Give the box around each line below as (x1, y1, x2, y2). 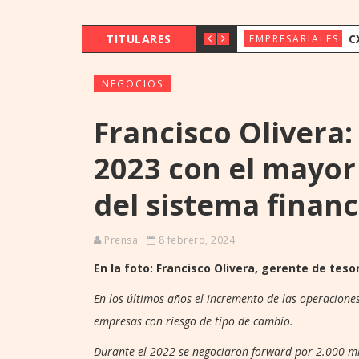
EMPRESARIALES (248, 31, 339, 46)
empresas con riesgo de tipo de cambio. (94, 313, 293, 329)
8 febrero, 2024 (155, 232, 235, 247)
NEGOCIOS (102, 76, 163, 91)
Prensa (104, 232, 138, 247)
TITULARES (106, 30, 171, 46)
